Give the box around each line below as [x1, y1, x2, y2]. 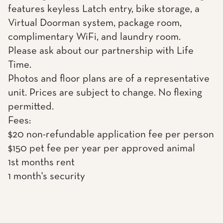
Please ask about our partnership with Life [8, 46, 194, 56]
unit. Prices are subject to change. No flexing [8, 88, 202, 98]
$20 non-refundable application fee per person [8, 129, 214, 140]
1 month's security [8, 171, 85, 182]
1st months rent [8, 157, 75, 168]
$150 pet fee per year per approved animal [8, 143, 195, 154]
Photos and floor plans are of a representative [8, 74, 210, 84]
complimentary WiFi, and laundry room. [8, 32, 181, 42]
